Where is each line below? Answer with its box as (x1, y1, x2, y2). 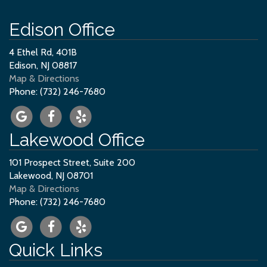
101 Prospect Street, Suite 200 (9, 157, 135, 169)
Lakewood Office (9, 129, 145, 151)
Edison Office (9, 19, 115, 41)
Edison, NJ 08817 (9, 60, 77, 72)
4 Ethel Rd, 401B (9, 46, 77, 58)
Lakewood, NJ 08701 (9, 170, 93, 182)
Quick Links (9, 239, 103, 260)
